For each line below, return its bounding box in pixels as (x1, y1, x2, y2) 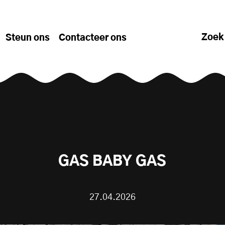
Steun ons (6, 33, 50, 43)
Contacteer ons (59, 33, 127, 43)
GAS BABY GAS (58, 155, 167, 169)
